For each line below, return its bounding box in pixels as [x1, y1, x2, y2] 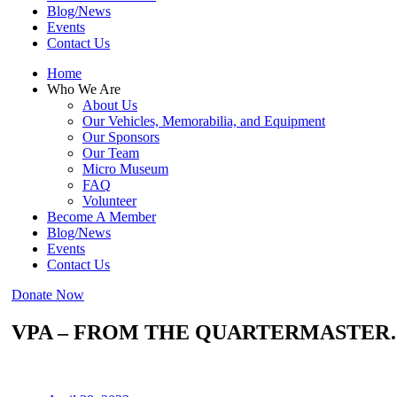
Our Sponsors [82, 129, 160, 144]
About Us [82, 97, 137, 113]
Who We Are [47, 82, 121, 97]
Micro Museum [82, 161, 168, 176]
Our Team [82, 145, 139, 160]
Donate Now [12, 287, 84, 302]
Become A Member [47, 209, 156, 224]
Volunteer [82, 193, 136, 208]
